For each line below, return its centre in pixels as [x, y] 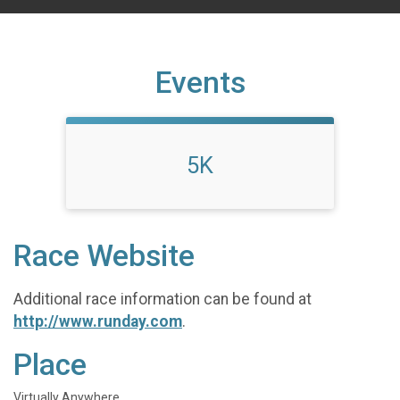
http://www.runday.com [98, 321]
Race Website [104, 256]
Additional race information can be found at [162, 299]
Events [200, 83]
